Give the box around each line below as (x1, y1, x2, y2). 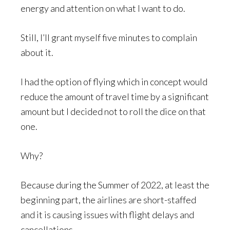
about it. (21, 46, 53, 58)
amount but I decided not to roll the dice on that (21, 105, 206, 117)
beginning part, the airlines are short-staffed (21, 194, 196, 205)
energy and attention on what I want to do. (21, 2, 185, 14)
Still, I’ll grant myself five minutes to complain (21, 31, 197, 43)
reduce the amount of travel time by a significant (21, 90, 209, 102)
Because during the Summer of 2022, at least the (21, 179, 209, 190)
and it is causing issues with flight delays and (21, 208, 194, 220)
